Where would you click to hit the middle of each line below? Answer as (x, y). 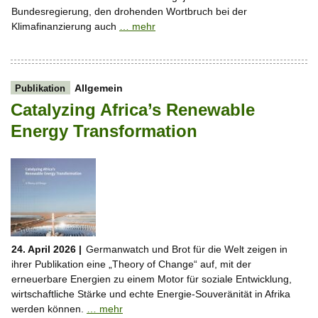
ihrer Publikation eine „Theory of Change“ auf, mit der (131, 264)
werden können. (49, 308)
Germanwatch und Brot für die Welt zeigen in (186, 249)
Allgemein (98, 88)
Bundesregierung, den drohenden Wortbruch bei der (129, 11)
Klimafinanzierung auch (65, 26)
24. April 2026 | (46, 249)
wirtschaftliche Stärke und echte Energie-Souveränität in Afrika (151, 294)
